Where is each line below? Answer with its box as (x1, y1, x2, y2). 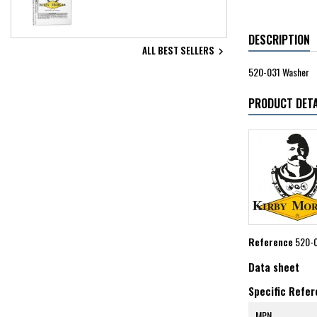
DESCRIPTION (248, 30, 310, 48)
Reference (248, 234, 293, 249)
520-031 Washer (248, 64, 309, 79)
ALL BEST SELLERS (142, 42, 214, 57)
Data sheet (248, 258, 299, 275)
